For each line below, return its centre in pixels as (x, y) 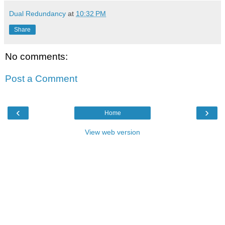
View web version (113, 132)
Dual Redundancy (37, 14)
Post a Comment (41, 78)
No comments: (36, 57)
